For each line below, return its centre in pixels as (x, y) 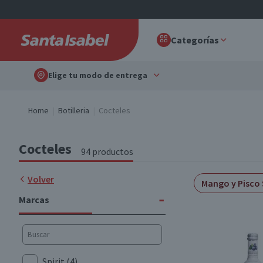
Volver (41, 179)
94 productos (107, 151)
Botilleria (74, 110)
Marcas (34, 200)
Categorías (195, 40)
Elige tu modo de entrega (98, 75)
